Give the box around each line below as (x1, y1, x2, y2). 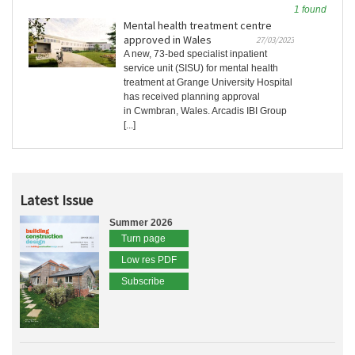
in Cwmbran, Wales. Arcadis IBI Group (124, 105, 287, 117)
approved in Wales (124, 32, 212, 48)
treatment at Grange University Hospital (124, 77, 292, 89)
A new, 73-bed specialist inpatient (124, 48, 267, 60)
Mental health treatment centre (124, 18, 272, 33)
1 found (294, 4, 326, 16)
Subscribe (121, 276, 165, 288)
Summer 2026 (109, 217, 173, 229)
